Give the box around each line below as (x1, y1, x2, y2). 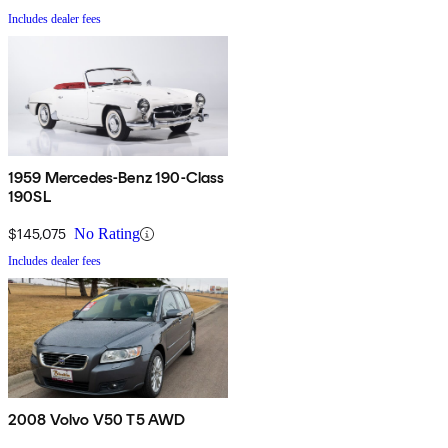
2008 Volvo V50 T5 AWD (8, 410, 186, 430)
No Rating (74, 225, 140, 243)
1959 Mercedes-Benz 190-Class (8, 168, 225, 188)
